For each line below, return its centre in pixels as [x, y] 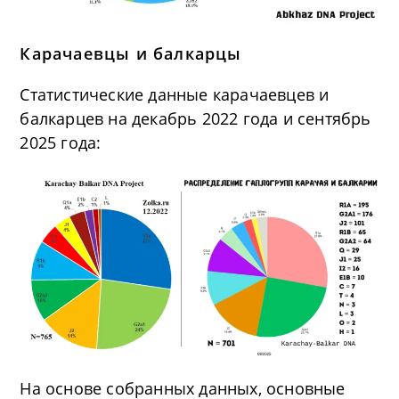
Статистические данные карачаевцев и [175, 95]
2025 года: [61, 143]
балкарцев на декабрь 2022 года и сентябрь [195, 119]
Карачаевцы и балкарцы [131, 54]
